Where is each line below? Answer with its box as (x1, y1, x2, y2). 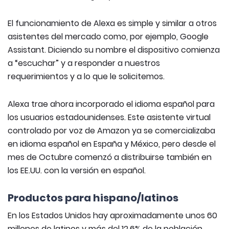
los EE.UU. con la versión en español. (8, 165, 146, 176)
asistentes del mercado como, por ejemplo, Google (8, 31, 209, 42)
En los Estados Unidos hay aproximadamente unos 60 (8, 210, 217, 221)
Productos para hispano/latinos (8, 191, 178, 205)
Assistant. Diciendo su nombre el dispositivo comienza (8, 44, 220, 56)
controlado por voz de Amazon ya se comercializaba (8, 125, 215, 136)
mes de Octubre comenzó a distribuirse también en (8, 151, 212, 163)
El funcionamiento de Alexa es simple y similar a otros (8, 17, 217, 29)
